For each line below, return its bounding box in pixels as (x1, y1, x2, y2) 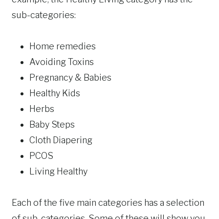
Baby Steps (29, 119, 75, 130)
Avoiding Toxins (29, 57, 94, 67)
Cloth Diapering (29, 135, 92, 146)
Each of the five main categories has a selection (12, 197, 204, 208)
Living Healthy (29, 166, 88, 177)
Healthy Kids (29, 88, 80, 99)
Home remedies (29, 41, 96, 52)
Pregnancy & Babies (29, 72, 111, 83)
